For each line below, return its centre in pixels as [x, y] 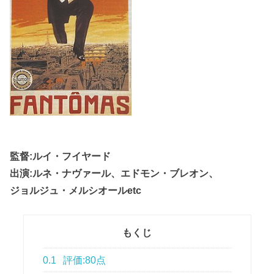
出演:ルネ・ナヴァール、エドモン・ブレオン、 [114, 173]
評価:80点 [83, 260]
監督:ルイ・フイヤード [61, 156]
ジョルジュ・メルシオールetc [76, 190]
